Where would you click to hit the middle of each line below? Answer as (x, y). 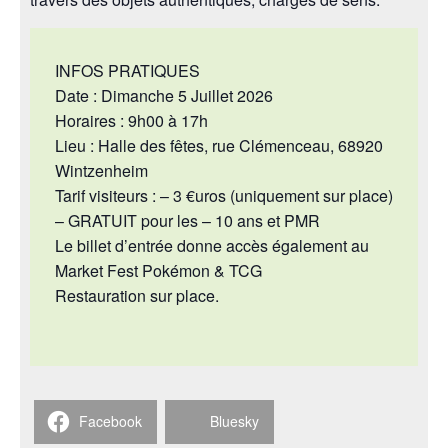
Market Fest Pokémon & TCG (158, 270)
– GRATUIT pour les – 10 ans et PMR (187, 220)
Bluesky (234, 421)
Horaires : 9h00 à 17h (131, 120)
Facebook (110, 421)
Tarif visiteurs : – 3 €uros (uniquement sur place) (224, 195)
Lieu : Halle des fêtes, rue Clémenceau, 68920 (219, 145)
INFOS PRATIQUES (127, 70)
